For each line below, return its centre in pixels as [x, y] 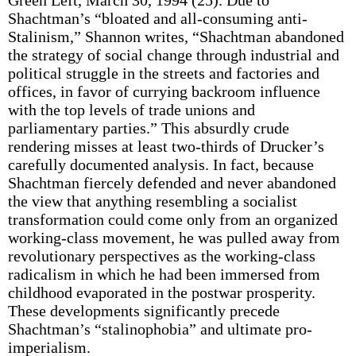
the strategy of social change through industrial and [173, 55]
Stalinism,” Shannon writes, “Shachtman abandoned [176, 37]
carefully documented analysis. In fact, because [161, 164]
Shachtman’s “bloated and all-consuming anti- [157, 18]
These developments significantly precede [143, 311]
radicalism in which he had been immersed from [164, 274]
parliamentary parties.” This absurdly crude [148, 128]
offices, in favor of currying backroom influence [164, 91]
